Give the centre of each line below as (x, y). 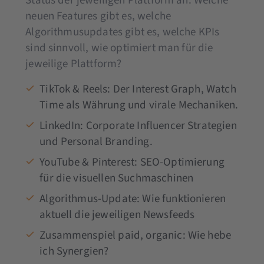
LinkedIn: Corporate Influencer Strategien (138, 126)
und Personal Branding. (96, 141)
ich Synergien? (74, 251)
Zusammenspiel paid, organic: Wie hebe (136, 235)
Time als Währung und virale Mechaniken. (139, 105)
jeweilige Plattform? (74, 64)
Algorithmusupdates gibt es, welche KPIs (123, 32)
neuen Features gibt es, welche (98, 16)
